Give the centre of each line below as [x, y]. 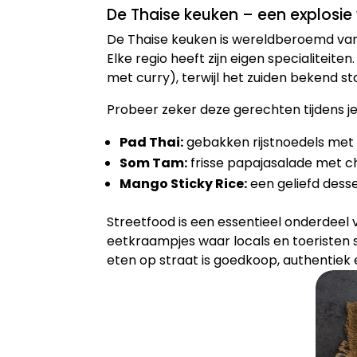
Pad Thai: [152, 143]
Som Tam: [154, 163]
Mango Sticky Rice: [184, 184]
